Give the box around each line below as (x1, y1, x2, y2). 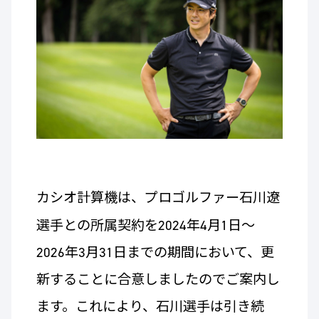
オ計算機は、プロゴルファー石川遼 (63, 189, 280, 207)
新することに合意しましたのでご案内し (36, 271, 280, 289)
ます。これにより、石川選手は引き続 (36, 298, 264, 316)
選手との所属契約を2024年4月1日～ (36, 216, 255, 235)
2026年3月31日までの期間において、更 (36, 244, 274, 262)
